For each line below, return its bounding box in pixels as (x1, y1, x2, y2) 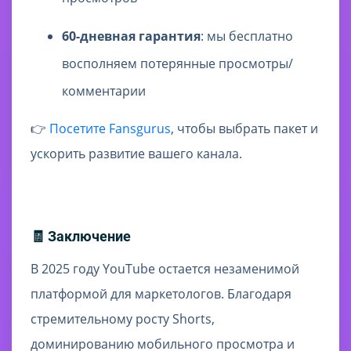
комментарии (62, 82, 146, 100)
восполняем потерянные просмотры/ (62, 55, 293, 73)
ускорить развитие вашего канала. (31, 145, 242, 163)
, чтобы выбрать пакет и (171, 120, 318, 138)
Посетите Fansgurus (49, 120, 171, 138)
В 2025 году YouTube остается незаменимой (31, 260, 299, 278)
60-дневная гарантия (62, 27, 201, 45)
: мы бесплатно (201, 27, 293, 45)
